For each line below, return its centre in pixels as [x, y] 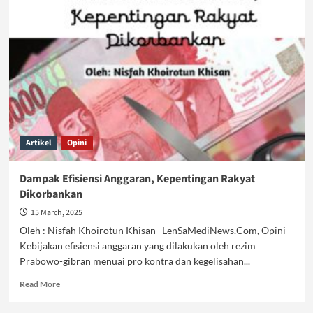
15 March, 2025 [56, 213]
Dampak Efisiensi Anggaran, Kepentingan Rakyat [137, 179]
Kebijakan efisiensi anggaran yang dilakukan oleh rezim [137, 246]
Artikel [38, 143]
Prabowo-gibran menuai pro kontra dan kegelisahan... [134, 261]
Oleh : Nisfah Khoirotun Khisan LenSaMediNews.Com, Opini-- [156, 230]
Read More [39, 284]
